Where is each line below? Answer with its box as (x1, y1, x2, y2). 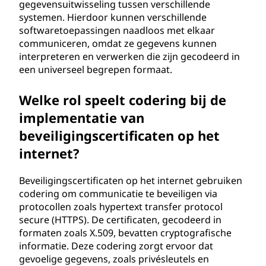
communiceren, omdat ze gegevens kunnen (19, 37, 217, 50)
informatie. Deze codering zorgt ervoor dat (19, 239, 213, 252)
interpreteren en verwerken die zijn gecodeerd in (19, 50, 240, 63)
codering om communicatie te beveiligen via (19, 187, 217, 200)
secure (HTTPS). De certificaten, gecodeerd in (19, 213, 221, 226)
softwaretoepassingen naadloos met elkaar (19, 24, 215, 37)
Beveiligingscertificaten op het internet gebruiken (19, 174, 242, 187)
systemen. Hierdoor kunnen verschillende (19, 11, 207, 24)
